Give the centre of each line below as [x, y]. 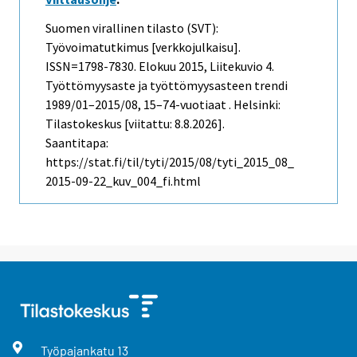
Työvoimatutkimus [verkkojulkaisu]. [143, 47]
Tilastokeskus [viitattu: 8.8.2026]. [135, 124]
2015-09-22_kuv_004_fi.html [123, 181]
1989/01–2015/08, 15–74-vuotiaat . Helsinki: [163, 105]
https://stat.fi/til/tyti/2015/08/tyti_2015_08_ [170, 162]
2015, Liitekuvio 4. [225, 67]
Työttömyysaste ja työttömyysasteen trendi [167, 86]
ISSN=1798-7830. [92, 67]
